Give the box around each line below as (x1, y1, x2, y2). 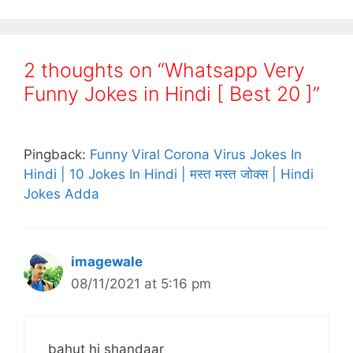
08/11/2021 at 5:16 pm (71, 275, 211, 292)
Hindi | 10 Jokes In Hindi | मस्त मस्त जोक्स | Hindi (24, 165, 314, 182)
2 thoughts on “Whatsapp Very (24, 58, 305, 82)
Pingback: (24, 146, 90, 162)
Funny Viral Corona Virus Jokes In (90, 146, 302, 162)
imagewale (71, 253, 143, 269)
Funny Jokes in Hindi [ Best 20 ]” (24, 81, 320, 106)
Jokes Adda (24, 185, 99, 202)
